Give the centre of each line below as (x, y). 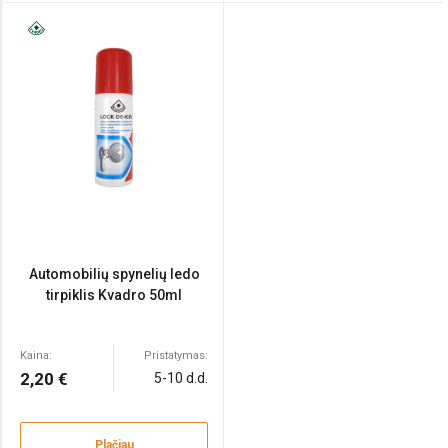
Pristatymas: (176, 356)
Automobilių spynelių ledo (114, 274)
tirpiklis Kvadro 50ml (114, 295)
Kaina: (36, 356)
